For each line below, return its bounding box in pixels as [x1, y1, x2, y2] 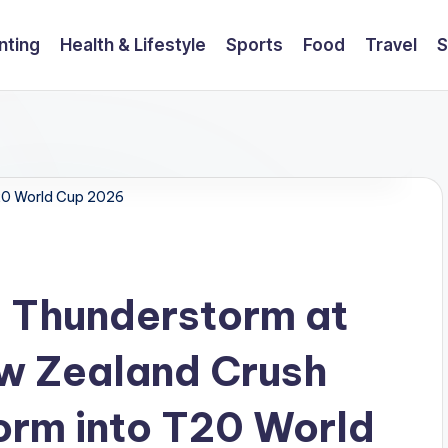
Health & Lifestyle [59, 34, 206, 55]
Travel [364, 34, 417, 55]
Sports [225, 34, 283, 55]
